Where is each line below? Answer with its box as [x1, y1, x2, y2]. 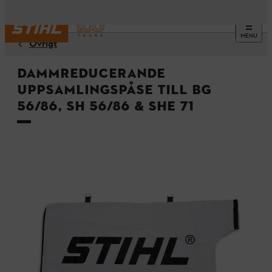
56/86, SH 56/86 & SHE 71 [17, 97, 194, 114]
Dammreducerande [17, 64, 165, 81]
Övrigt [29, 38, 57, 51]
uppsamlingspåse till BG [17, 81, 211, 98]
